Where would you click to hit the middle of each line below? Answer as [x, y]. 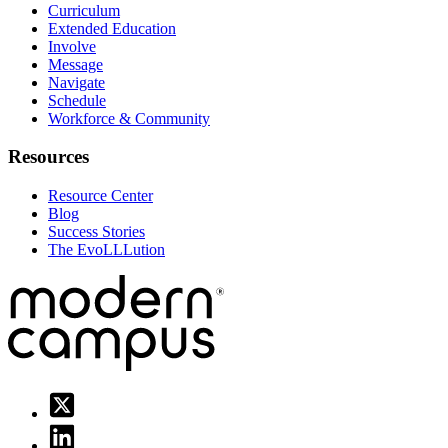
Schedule [77, 100]
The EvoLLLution [106, 250]
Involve [72, 46]
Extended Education [112, 28]
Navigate [76, 82]
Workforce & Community [129, 118]
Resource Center [100, 196]
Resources [48, 157]
